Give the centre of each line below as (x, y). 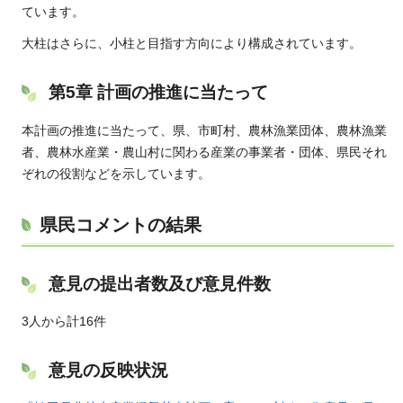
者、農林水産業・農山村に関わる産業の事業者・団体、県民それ (204, 152)
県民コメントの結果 (121, 224)
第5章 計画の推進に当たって (158, 93)
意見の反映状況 (108, 370)
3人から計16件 (64, 321)
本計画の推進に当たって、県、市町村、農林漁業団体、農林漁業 (204, 130)
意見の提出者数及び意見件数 (160, 283)
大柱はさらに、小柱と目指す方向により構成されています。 (192, 44)
